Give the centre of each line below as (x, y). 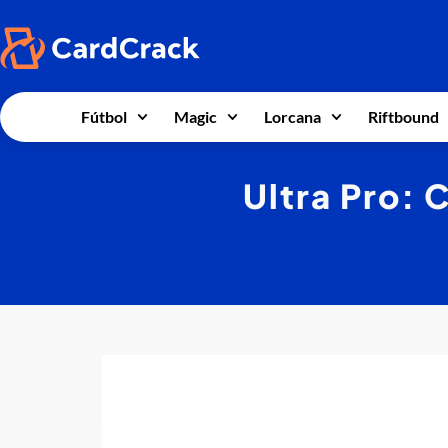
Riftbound (404, 116)
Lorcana (292, 116)
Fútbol (103, 116)
